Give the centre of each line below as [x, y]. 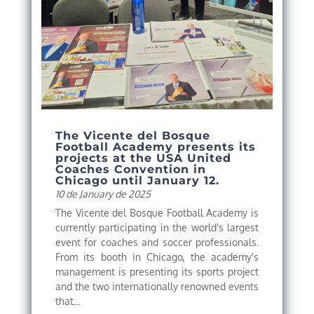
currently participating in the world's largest [157, 228]
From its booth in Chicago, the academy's [157, 257]
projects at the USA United [143, 158]
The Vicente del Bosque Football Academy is [157, 213]
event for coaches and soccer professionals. [157, 243]
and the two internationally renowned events [157, 287]
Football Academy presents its [155, 147]
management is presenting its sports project [157, 272]
